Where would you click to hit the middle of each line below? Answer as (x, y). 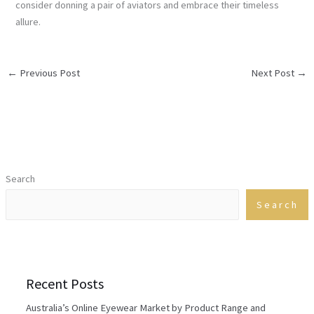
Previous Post (48, 73)
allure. (28, 21)
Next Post (274, 73)
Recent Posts (65, 283)
